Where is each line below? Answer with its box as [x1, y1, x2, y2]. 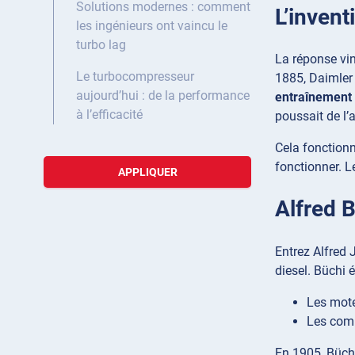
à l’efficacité [76, 107, 143, 123]
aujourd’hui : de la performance [76, 88, 250, 104]
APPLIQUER [117, 166, 177, 179]
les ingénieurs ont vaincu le [76, 18, 227, 34]
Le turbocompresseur [76, 69, 194, 85]
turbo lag [76, 37, 126, 53]
